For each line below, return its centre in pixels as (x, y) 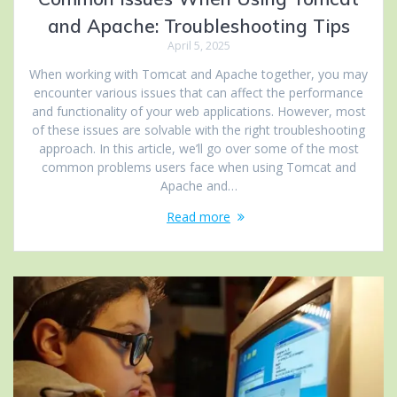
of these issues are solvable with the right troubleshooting (198, 130)
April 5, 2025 (198, 46)
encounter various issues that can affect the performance (198, 93)
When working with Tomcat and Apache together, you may (198, 74)
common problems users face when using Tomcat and (198, 167)
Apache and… (198, 186)
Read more (198, 217)
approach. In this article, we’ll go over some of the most (198, 149)
